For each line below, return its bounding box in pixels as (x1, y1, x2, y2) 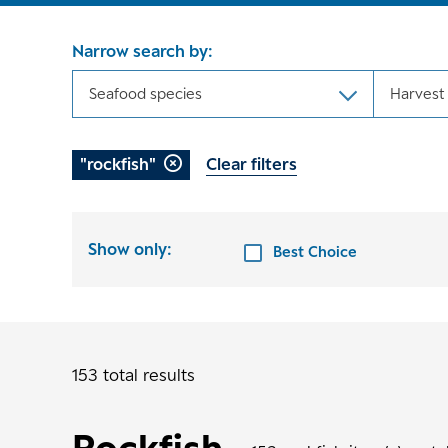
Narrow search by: (72, 40, 213, 61)
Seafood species (89, 84, 202, 102)
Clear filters (206, 154, 297, 175)
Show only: (88, 238, 172, 259)
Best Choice (273, 242, 357, 260)
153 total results (72, 364, 195, 385)
